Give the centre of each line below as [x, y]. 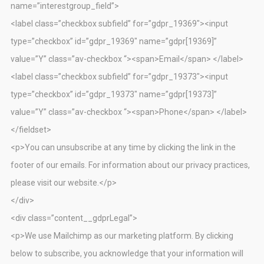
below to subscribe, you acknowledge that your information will [127, 254]
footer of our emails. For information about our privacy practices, [130, 165]
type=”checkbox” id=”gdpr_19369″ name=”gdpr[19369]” [114, 42]
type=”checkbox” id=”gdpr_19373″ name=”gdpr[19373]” [114, 95]
